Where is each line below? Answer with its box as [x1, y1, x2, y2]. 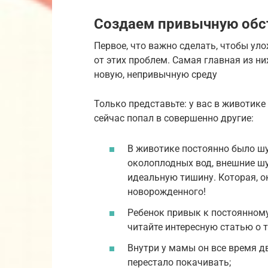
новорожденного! [127, 185, 206, 197]
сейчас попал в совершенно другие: [94, 112, 254, 124]
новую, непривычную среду [94, 68, 217, 80]
